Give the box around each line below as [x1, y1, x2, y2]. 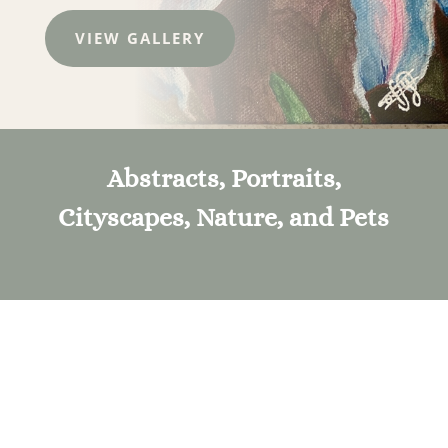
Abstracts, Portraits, [106, 163, 341, 194]
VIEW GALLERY [74, 27, 205, 48]
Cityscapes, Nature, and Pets [58, 202, 390, 233]
